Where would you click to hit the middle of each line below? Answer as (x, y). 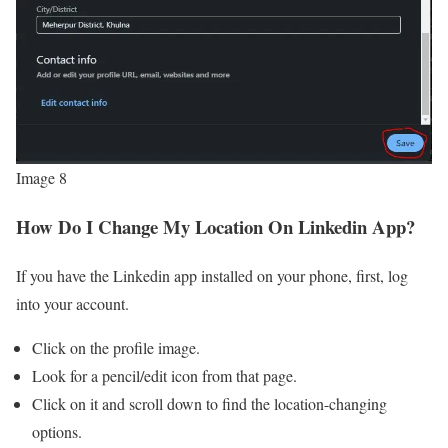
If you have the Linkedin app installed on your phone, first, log (212, 275)
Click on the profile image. (116, 347)
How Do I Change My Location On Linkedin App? (215, 227)
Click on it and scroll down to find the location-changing (209, 403)
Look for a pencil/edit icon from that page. (167, 375)
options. (59, 431)
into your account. (75, 303)
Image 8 (41, 178)
